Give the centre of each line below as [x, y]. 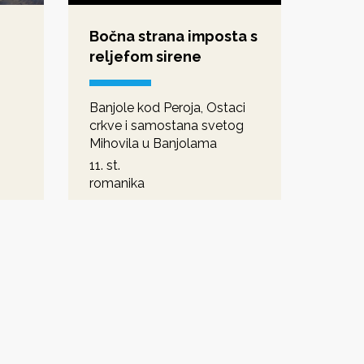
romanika [117, 183]
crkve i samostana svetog [166, 125]
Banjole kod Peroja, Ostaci [167, 107]
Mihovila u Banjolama [153, 143]
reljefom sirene [145, 56]
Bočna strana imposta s [173, 36]
